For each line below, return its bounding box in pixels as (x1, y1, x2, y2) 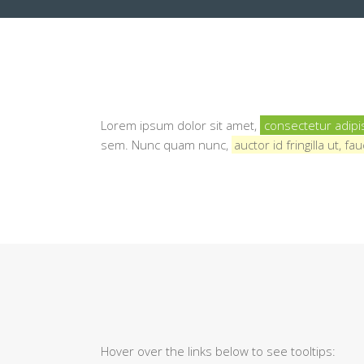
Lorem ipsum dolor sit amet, (101, 117, 260, 133)
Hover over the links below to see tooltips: (101, 343, 336, 359)
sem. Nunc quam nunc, (101, 136, 232, 153)
